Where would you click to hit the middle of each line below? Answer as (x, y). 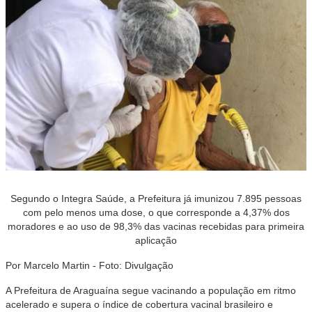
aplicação (156, 240)
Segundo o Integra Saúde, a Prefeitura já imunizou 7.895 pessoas (156, 198)
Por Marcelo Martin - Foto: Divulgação (89, 265)
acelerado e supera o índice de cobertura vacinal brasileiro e (139, 304)
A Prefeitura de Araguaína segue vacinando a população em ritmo (151, 290)
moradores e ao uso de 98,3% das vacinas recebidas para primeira (156, 226)
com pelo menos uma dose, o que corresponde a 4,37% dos (156, 212)
